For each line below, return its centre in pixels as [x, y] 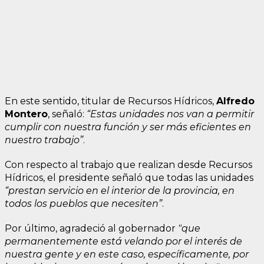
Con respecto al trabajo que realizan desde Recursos [128, 164]
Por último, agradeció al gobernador [90, 228]
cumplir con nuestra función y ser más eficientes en [128, 127]
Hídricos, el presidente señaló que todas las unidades [129, 177]
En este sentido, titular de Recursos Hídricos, [110, 101]
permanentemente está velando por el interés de [123, 241]
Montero [26, 114]
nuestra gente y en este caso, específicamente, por [127, 254]
